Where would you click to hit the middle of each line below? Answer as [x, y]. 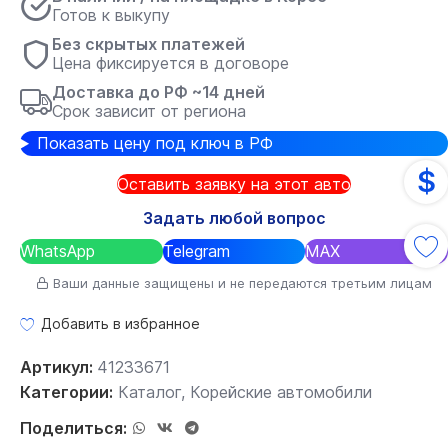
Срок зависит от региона [149, 111]
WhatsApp [57, 251]
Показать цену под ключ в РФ [154, 143]
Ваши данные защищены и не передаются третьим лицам [240, 283]
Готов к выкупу [111, 15]
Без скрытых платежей [148, 44]
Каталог [149, 392]
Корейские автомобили [281, 392]
